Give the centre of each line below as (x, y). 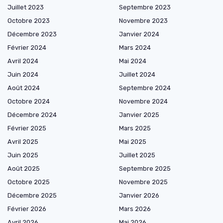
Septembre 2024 (145, 88)
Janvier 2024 (139, 34)
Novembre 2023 (143, 20)
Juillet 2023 (26, 7)
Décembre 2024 (32, 114)
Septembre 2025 (145, 168)
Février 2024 (27, 47)
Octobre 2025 (29, 182)
